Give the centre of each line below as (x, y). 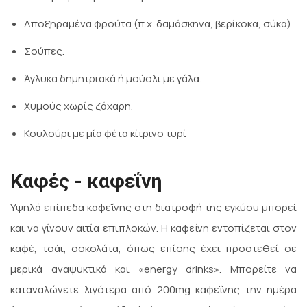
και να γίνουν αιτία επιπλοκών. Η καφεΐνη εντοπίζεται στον (153, 228)
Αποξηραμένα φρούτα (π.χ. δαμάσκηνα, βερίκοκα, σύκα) (158, 24)
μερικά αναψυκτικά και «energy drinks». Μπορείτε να (153, 269)
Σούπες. (44, 51)
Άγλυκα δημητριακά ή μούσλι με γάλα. (113, 79)
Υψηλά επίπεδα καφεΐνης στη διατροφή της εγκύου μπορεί (153, 208)
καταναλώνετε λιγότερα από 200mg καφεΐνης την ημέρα (153, 290)
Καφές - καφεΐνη (86, 182)
